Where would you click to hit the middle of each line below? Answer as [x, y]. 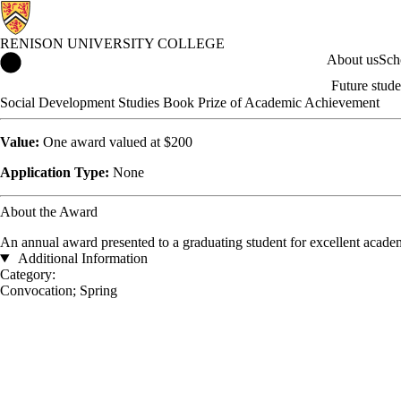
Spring [98, 290]
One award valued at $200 [116, 142]
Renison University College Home [119, 60]
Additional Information [81, 258]
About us [353, 60]
